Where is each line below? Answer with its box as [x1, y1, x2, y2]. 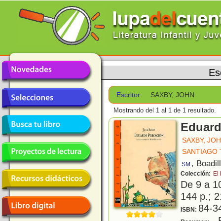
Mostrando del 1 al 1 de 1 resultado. [113, 107, 216, 114]
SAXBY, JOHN [150, 91, 195, 99]
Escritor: [116, 91, 143, 99]
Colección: [181, 170, 212, 178]
